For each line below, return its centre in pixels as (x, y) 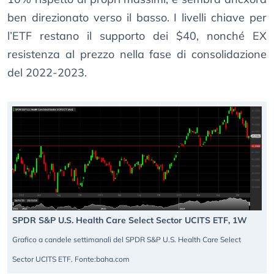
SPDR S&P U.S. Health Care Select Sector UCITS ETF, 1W (130, 220)
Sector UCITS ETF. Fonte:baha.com (71, 259)
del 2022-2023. (47, 73)
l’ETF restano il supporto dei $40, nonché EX (137, 36)
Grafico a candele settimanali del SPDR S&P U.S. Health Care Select (127, 240)
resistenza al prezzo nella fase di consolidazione (137, 54)
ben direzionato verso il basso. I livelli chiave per (137, 18)
